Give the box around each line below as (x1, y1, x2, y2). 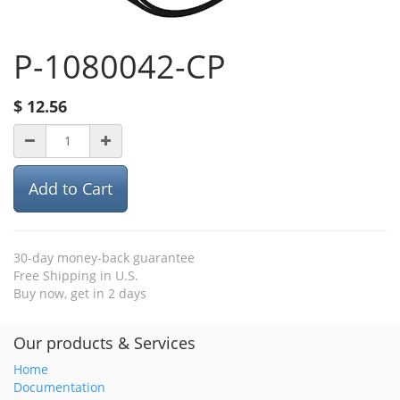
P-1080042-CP (13, 44, 226, 88)
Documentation (13, 379, 105, 396)
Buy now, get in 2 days (13, 284, 146, 302)
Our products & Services (13, 332, 196, 354)
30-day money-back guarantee (13, 248, 195, 266)
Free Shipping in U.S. (13, 266, 138, 284)
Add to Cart (29, 177, 112, 199)
